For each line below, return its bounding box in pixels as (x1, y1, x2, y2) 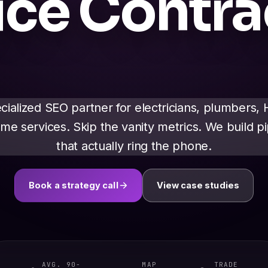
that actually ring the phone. (56, 139, 212, 154)
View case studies (156, 180, 239, 191)
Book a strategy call (29, 180, 118, 191)
